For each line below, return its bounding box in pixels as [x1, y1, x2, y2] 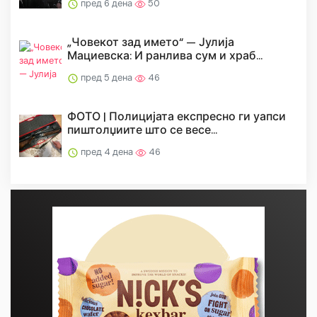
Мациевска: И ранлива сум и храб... [67, 48, 263, 64]
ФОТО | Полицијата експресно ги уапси [67, 109, 286, 125]
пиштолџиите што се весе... [67, 122, 217, 138]
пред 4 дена [79, 146, 135, 158]
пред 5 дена [79, 71, 134, 84]
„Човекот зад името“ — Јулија [67, 35, 234, 50]
